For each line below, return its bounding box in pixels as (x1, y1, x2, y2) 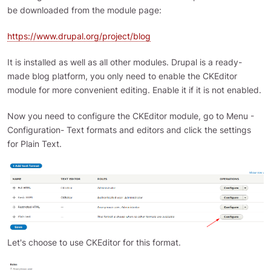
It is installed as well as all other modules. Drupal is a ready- (7, 57, 242, 67)
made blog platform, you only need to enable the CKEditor (7, 71, 237, 81)
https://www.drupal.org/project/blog (7, 31, 151, 41)
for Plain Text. (7, 139, 62, 149)
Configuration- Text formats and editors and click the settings (7, 125, 251, 135)
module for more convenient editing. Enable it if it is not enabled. (7, 85, 261, 95)
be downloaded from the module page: (7, 5, 162, 15)
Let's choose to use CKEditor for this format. (7, 237, 181, 248)
